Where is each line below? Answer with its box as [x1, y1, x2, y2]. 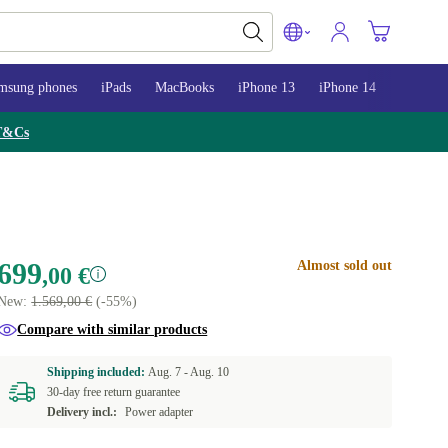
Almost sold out [296, 258, 392, 273]
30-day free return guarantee [47, 385, 181, 399]
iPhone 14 [319, 80, 376, 95]
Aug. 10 [190, 365, 230, 379]
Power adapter [125, 405, 194, 419]
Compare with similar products [17, 322, 208, 337]
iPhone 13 [238, 80, 295, 95]
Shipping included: [47, 365, 149, 379]
